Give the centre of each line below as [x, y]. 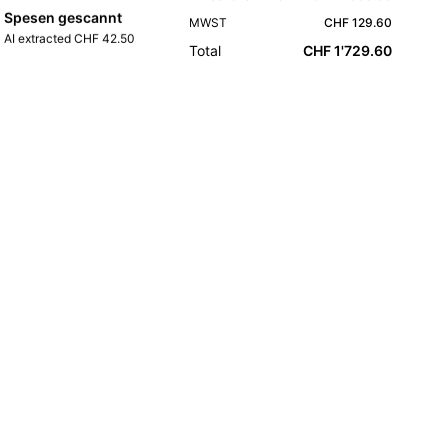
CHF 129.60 [358, 22]
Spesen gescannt [63, 20]
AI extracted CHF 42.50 [69, 41]
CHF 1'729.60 [347, 50]
